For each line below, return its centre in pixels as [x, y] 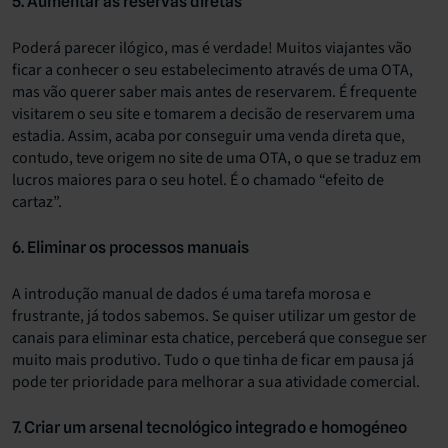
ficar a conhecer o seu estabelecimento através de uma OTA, [212, 69]
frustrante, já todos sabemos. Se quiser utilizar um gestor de [214, 315]
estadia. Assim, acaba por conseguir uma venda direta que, [208, 135]
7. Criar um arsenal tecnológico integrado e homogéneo [209, 427]
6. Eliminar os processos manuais [130, 247]
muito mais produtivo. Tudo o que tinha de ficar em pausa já [213, 359]
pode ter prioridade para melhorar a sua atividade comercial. [216, 381]
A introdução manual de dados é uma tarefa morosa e [191, 293]
